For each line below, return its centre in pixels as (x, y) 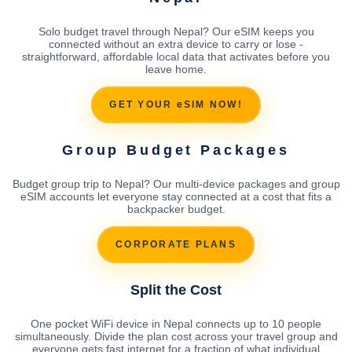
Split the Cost (176, 290)
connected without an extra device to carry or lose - (176, 44)
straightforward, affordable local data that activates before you (176, 56)
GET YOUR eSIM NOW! (176, 105)
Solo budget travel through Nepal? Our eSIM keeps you (176, 31)
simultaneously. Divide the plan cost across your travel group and (176, 336)
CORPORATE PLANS (176, 245)
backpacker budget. (176, 209)
